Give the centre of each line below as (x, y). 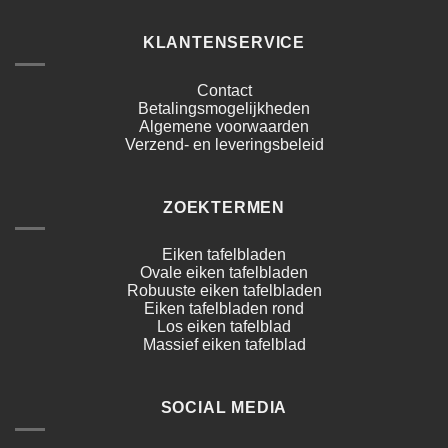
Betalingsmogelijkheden (224, 108)
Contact (224, 90)
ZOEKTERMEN (224, 207)
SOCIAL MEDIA (224, 408)
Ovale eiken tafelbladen (224, 273)
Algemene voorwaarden (224, 126)
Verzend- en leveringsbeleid (224, 144)
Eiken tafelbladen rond (224, 309)
